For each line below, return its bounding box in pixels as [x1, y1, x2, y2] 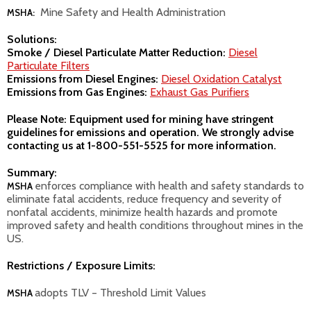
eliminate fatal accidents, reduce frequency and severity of [7, 192, 282, 205]
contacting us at [7, 139, 87, 152]
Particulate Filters [7, 59, 90, 72]
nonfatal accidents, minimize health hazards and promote [7, 205, 278, 219]
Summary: [7, 166, 57, 179]
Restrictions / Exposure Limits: [7, 259, 155, 272]
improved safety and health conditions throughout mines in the [7, 219, 303, 232]
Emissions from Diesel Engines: [7, 72, 161, 85]
